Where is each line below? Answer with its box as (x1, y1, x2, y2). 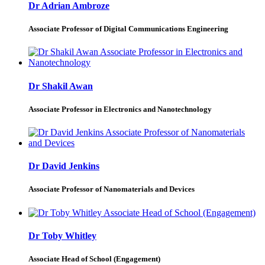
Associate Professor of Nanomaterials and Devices (28, 185, 195, 194)
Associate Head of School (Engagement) (28, 254, 160, 263)
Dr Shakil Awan (28, 80, 93, 91)
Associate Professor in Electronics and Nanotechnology (28, 104, 212, 114)
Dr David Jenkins (28, 161, 99, 172)
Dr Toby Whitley (28, 230, 96, 241)
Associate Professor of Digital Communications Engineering (28, 24, 228, 34)
